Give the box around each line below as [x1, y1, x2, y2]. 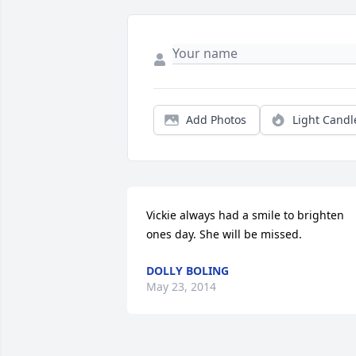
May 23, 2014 [146, 278, 216, 294]
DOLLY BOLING [146, 262, 229, 278]
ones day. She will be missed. [146, 226, 302, 242]
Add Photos [186, 111, 246, 127]
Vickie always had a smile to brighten [146, 207, 344, 222]
